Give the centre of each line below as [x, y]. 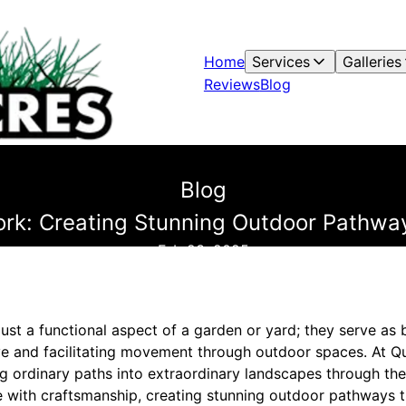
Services [280, 62]
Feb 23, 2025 [203, 250]
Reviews [232, 84]
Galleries [372, 62]
